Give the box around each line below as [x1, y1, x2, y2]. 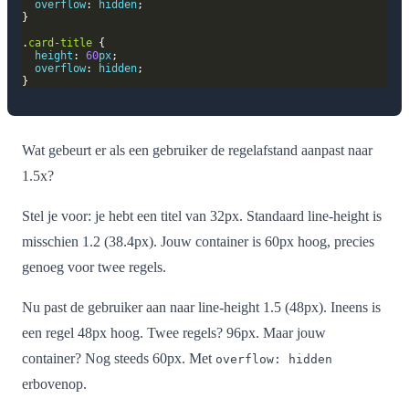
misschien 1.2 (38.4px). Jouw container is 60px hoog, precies [22, 234, 374, 250]
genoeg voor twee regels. [22, 259, 166, 276]
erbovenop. [22, 376, 87, 393]
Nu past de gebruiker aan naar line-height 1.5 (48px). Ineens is [22, 299, 381, 316]
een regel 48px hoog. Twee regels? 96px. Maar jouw [22, 325, 326, 341]
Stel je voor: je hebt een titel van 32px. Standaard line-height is [22, 208, 382, 225]
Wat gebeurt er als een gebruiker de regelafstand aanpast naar [22, 142, 372, 159]
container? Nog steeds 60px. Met [22, 351, 215, 367]
